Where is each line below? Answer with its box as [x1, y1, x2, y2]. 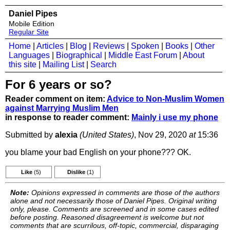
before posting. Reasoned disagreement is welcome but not [10, 213, 204, 221]
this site [9, 60, 36, 69]
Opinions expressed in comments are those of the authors [29, 188, 220, 197]
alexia [55, 130, 78, 139]
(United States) [80, 130, 134, 139]
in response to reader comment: [5, 113, 131, 122]
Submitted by [5, 130, 55, 139]
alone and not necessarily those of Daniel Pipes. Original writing [10, 197, 217, 205]
